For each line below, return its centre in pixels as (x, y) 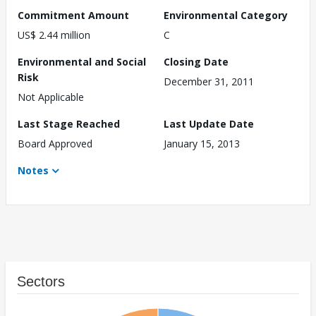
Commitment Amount (73, 16)
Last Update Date (209, 124)
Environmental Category (226, 16)
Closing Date (196, 62)
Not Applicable (51, 97)
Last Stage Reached (69, 124)
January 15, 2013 (202, 144)
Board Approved (55, 144)
